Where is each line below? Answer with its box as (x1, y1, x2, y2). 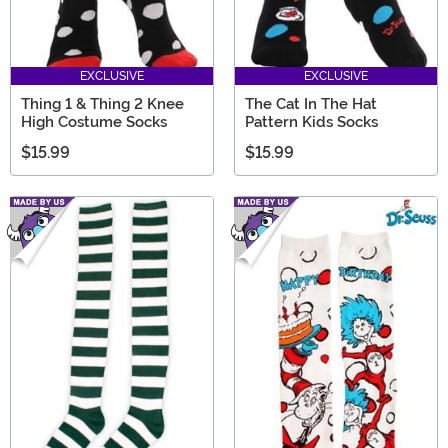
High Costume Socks (21, 113, 167, 132)
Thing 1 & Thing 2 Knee (21, 95, 184, 114)
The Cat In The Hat (245, 95, 377, 114)
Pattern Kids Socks (245, 113, 378, 132)
